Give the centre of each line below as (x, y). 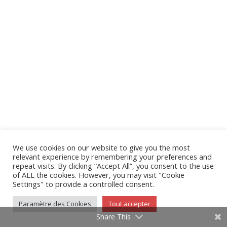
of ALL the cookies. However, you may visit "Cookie (99, 175)
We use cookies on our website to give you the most (101, 147)
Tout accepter (129, 204)
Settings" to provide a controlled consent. (83, 184)
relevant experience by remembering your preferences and (112, 157)
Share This (113, 217)
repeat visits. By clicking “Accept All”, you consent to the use (113, 166)
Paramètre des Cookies (55, 204)
